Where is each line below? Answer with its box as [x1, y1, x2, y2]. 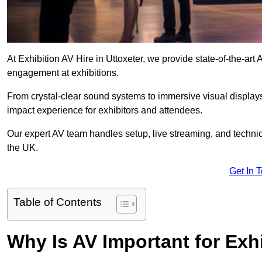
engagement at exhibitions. [7, 68, 119, 78]
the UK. [7, 143, 38, 153]
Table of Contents [13, 196, 102, 209]
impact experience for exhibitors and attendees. [7, 105, 202, 116]
